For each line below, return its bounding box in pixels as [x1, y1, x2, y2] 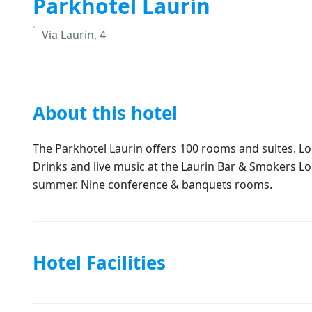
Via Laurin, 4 [42, 27, 106, 42]
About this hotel [33, 100, 178, 125]
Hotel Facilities [33, 250, 166, 275]
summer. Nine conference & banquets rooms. [33, 177, 272, 192]
